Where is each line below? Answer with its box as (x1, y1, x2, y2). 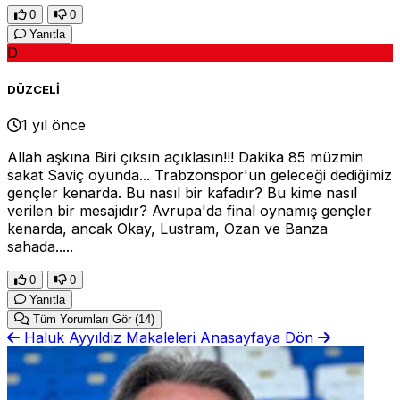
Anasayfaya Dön (200, 328, 318, 346)
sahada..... (7, 237, 73, 255)
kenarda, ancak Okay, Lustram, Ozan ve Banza (7, 219, 328, 237)
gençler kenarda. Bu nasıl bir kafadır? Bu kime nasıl (7, 183, 357, 202)
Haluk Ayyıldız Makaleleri (20, 328, 200, 346)
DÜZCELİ (7, 81, 60, 96)
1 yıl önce (21, 115, 86, 134)
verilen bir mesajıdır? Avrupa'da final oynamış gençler (7, 201, 372, 220)
